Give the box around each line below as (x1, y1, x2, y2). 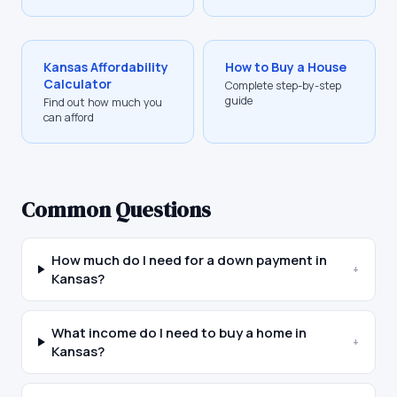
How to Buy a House (225, 58, 346, 75)
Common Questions (21, 195, 211, 224)
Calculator (43, 75, 112, 92)
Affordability (88, 58, 168, 75)
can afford (43, 110, 94, 125)
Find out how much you (43, 95, 162, 110)
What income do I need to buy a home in (51, 323, 307, 342)
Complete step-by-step (225, 78, 341, 93)
